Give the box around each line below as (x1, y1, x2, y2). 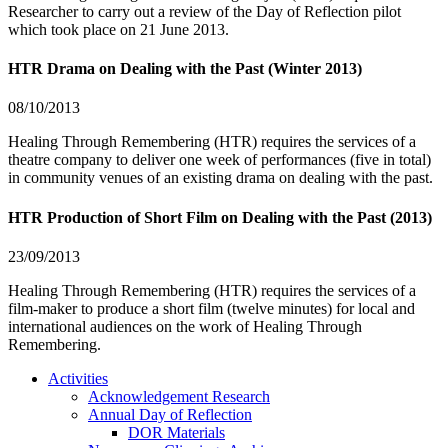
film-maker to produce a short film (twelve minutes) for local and (8, 299, 415, 317)
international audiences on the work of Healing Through (8, 317, 362, 335)
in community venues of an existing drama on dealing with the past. (8, 169, 433, 187)
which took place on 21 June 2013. (8, 20, 229, 38)
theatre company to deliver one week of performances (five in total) (8, 151, 431, 169)
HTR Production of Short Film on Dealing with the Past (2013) (8, 208, 432, 226)
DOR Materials (128, 423, 225, 441)
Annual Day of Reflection (88, 405, 252, 423)
